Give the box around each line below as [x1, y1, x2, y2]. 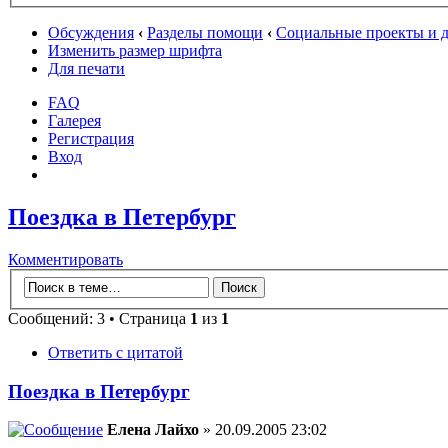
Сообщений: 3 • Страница [8, 309, 190, 327]
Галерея [48, 112, 101, 130]
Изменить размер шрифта [48, 42, 222, 60]
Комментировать [8, 251, 123, 269]
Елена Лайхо [107, 421, 199, 439]
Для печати [48, 60, 125, 78]
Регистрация [48, 130, 134, 148]
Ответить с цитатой [48, 343, 183, 361]
